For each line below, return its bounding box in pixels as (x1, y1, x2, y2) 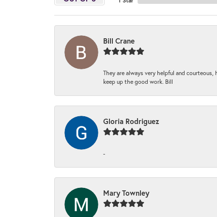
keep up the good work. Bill (103, 77, 173, 85)
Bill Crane (103, 35, 135, 46)
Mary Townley (103, 187, 149, 198)
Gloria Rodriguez (103, 116, 159, 126)
